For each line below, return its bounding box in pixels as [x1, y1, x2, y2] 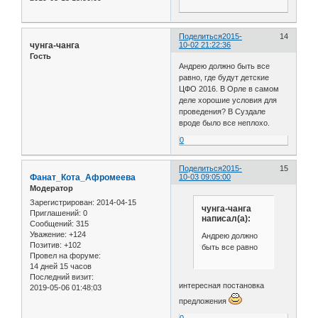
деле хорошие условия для [179, 95, 278, 104]
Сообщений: [30, 219, 74, 228]
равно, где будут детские [179, 72, 270, 82]
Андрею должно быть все [179, 61, 270, 70]
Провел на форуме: [30, 251, 101, 260]
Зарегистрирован [30, 197, 92, 207]
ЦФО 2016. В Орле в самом [179, 84, 280, 93]
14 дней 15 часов [30, 261, 92, 270]
